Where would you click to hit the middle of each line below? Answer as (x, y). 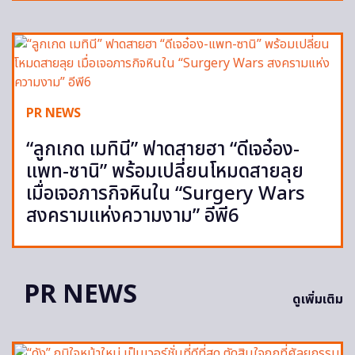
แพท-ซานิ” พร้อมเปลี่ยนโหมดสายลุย (165, 172)
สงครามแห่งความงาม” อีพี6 (133, 216)
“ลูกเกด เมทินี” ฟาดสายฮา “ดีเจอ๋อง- (163, 149)
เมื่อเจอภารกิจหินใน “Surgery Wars (166, 194)
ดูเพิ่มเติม (318, 299)
